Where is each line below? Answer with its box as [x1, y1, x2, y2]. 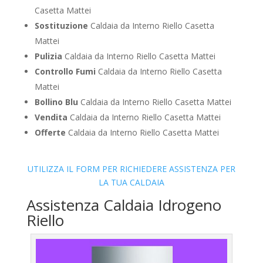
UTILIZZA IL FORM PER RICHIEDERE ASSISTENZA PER [27, 163, 235, 175]
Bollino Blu [34, 96, 78, 108]
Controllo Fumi [34, 66, 96, 77]
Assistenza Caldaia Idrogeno [26, 194, 221, 216]
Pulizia [34, 50, 62, 62]
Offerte [34, 127, 66, 139]
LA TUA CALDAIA [98, 177, 164, 188]
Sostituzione [34, 20, 88, 32]
